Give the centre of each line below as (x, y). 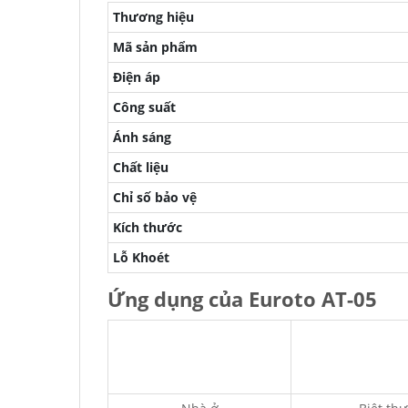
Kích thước (148, 227)
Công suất (144, 107)
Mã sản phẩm (155, 47)
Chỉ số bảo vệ (155, 197)
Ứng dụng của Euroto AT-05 (242, 299)
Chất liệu (141, 167)
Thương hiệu (153, 17)
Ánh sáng (142, 137)
